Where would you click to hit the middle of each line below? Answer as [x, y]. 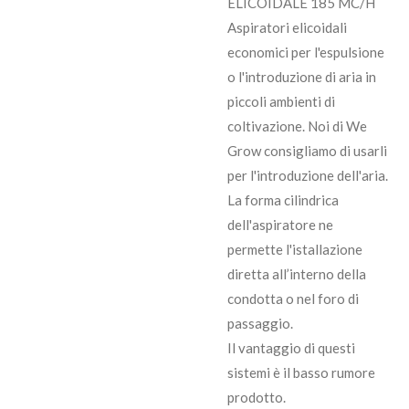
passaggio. [260, 323]
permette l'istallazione [295, 249]
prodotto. [257, 397]
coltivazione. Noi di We [297, 126]
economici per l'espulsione [306, 52]
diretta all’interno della [297, 274]
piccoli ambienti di [281, 101]
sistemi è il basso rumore [301, 372]
